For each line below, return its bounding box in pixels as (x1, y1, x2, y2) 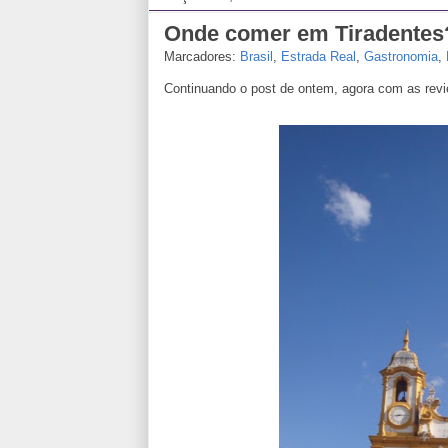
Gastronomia (364, 48, 438, 64)
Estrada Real (281, 48, 356, 64)
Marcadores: (164, 48, 240, 64)
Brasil (240, 48, 273, 64)
